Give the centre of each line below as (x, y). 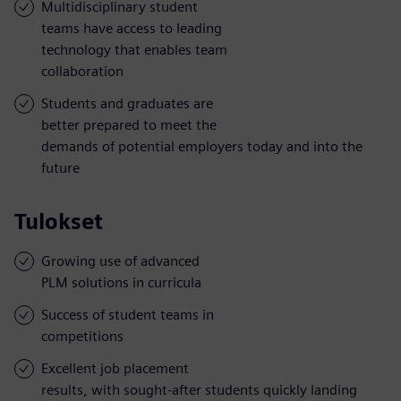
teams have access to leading (132, 28)
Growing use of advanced (120, 260)
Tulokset (59, 221)
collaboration (82, 71)
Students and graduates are (127, 103)
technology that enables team (134, 49)
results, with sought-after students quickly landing (199, 389)
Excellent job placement (115, 368)
